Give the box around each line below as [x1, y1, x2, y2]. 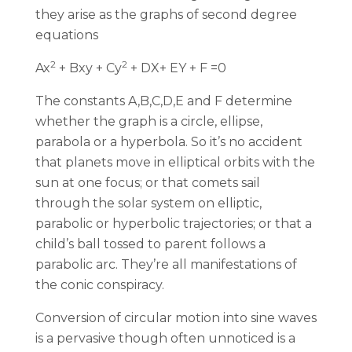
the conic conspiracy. [35, 277, 167, 292]
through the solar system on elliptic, [35, 195, 262, 211]
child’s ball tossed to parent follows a [35, 236, 266, 251]
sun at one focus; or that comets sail [35, 174, 260, 190]
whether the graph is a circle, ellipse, [35, 113, 262, 129]
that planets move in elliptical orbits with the [35, 154, 315, 170]
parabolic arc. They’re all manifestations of [35, 256, 297, 272]
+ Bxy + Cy [56, 60, 122, 75]
